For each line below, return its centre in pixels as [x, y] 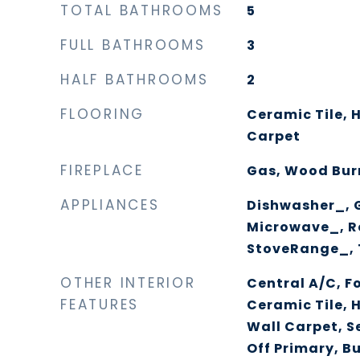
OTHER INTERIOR [128, 283]
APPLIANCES [110, 205]
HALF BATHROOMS [135, 80]
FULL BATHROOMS [133, 45]
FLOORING [102, 114]
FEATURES [100, 305]
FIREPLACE [102, 170]
